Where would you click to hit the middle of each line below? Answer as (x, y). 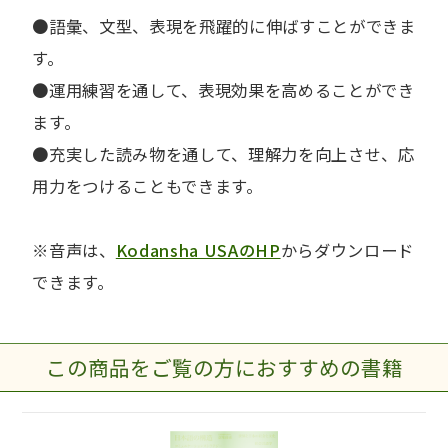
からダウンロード (347, 250)
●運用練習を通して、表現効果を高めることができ (223, 90)
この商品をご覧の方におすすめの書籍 (224, 367)
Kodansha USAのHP (198, 250)
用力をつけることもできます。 (147, 186)
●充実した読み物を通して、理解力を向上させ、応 (223, 154)
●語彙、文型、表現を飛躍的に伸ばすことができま (224, 26)
